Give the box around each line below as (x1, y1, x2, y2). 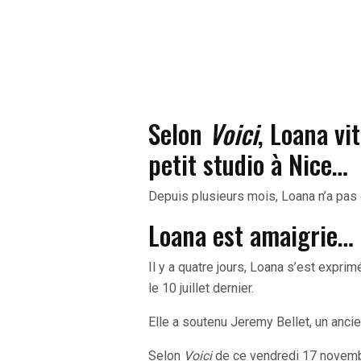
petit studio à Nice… (148, 145, 348, 184)
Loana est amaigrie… (148, 216, 354, 255)
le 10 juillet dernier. (148, 280, 254, 297)
